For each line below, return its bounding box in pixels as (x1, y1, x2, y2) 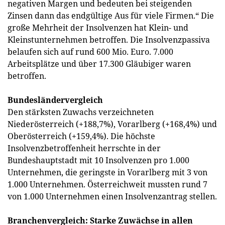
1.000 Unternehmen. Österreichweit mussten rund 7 (8, 179, 207, 190)
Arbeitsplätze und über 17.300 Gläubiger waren (8, 58, 191, 69)
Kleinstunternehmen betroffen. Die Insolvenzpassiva (8, 34, 210, 45)
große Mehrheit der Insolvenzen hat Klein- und (8, 22, 188, 33)
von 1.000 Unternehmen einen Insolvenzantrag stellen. (8, 191, 217, 202)
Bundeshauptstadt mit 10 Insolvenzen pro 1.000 (8, 155, 189, 166)
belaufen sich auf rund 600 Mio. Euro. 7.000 (8, 46, 173, 57)
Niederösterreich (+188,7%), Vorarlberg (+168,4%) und (8, 119, 217, 130)
